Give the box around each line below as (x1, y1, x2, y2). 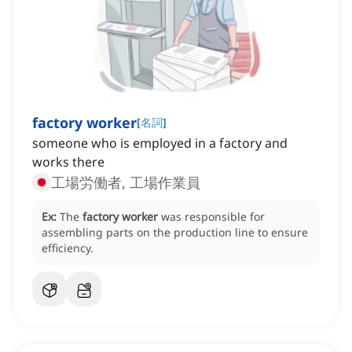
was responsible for (161, 209, 265, 225)
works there (32, 153, 104, 171)
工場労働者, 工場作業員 (51, 173, 200, 192)
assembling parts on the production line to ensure (42, 225, 308, 240)
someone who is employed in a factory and (32, 134, 288, 152)
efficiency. (42, 240, 93, 256)
